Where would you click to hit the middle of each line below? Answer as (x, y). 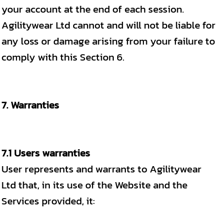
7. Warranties (30, 105)
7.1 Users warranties (46, 153)
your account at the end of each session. (93, 9)
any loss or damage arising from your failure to (108, 41)
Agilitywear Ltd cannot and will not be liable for (108, 25)
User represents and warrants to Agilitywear (101, 169)
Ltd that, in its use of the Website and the (94, 185)
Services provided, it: (48, 201)
